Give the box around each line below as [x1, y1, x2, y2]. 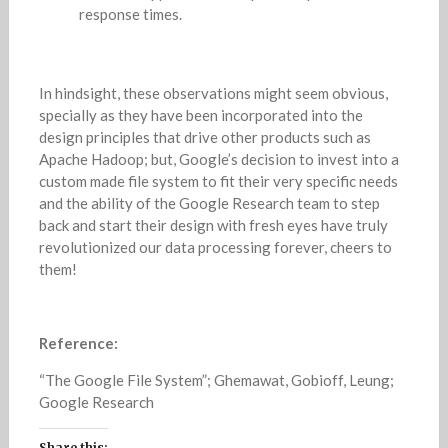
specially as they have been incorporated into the [38, 105, 363, 124]
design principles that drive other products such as [38, 127, 371, 146]
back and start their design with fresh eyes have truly [38, 215, 388, 234]
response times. [78, 4, 182, 23]
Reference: [38, 333, 118, 352]
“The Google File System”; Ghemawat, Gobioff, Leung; [38, 370, 394, 389]
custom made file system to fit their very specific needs [38, 171, 398, 190]
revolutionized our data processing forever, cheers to [38, 237, 392, 256]
